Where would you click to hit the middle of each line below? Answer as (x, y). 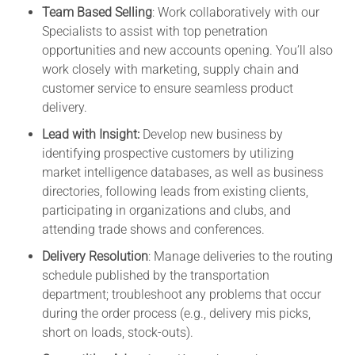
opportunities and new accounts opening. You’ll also (187, 50)
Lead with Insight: (90, 134)
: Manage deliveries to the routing (240, 256)
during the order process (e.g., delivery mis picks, (176, 313)
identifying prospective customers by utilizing (168, 153)
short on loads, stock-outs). (117, 332)
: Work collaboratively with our (235, 12)
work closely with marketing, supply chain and (170, 69)
